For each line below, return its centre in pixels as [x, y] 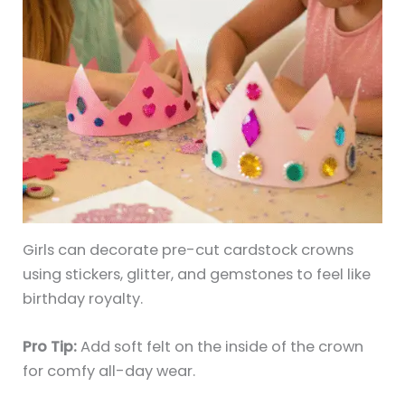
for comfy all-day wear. [109, 372]
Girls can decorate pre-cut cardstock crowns [188, 250]
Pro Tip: [50, 347]
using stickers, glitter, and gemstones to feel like [197, 274]
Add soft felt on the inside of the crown [221, 347]
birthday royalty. [83, 298]
